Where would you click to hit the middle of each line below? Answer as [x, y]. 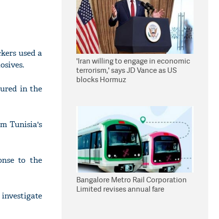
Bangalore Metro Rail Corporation [131, 180]
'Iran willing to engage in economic [133, 61]
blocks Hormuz [101, 79]
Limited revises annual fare [120, 189]
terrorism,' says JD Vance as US [127, 70]
